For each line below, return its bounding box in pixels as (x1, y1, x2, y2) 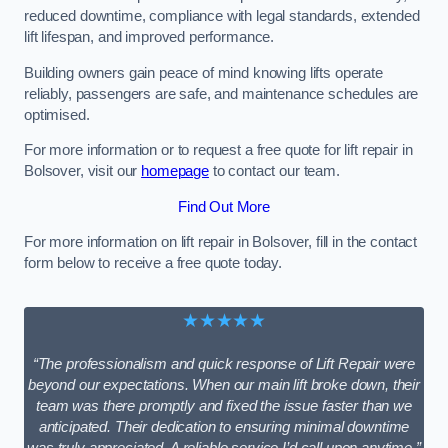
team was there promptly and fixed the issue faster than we (36, 397, 412, 414)
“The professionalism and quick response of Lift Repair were (32, 355, 416, 372)
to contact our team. (208, 163, 340, 180)
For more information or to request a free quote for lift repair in (24, 142, 413, 159)
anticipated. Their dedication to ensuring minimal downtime (38, 418, 410, 435)
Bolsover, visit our (24, 163, 142, 180)
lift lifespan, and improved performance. (24, 28, 275, 45)
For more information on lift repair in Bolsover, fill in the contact (24, 234, 418, 251)
